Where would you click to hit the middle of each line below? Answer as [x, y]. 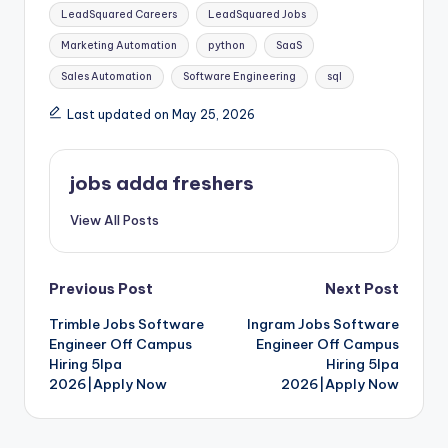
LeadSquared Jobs [256, 14]
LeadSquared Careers [119, 14]
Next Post [362, 288]
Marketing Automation [119, 45]
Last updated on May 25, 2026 [160, 115]
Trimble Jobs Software [126, 323]
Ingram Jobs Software [323, 323]
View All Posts [114, 219]
